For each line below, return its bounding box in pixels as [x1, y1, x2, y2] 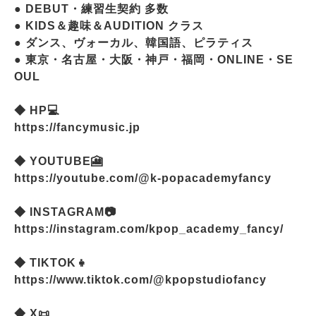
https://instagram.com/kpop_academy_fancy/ [14, 222, 284, 235]
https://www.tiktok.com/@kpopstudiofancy [14, 273, 267, 286]
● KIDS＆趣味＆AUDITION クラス [14, 19, 204, 32]
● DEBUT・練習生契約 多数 [14, 2, 169, 15]
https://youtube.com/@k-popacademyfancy [14, 171, 272, 184]
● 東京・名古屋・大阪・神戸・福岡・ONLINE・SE [14, 53, 293, 66]
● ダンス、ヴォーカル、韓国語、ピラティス [14, 36, 253, 49]
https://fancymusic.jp [14, 121, 140, 133]
